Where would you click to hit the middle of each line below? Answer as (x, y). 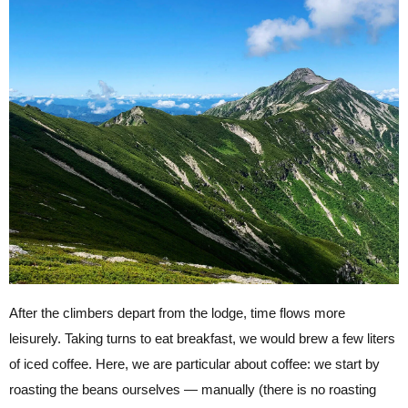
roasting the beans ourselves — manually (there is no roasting (193, 389)
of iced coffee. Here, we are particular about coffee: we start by (194, 363)
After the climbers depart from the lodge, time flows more (177, 312)
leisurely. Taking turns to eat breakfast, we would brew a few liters (202, 338)
